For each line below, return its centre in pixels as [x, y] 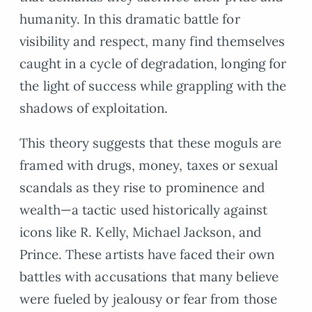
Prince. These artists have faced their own [147, 255]
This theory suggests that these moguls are [151, 143]
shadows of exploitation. [94, 108]
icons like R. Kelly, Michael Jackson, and [141, 232]
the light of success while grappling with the [153, 85]
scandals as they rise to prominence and [142, 188]
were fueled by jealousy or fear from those [149, 299]
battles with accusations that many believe [149, 277]
